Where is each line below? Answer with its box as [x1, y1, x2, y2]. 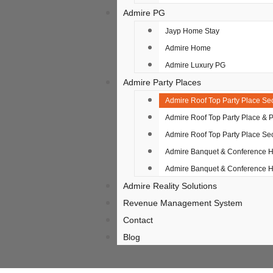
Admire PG [123, 8, 165, 18]
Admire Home [165, 44, 211, 52]
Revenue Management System [123, 198, 243, 208]
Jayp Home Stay [165, 27, 219, 35]
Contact [123, 215, 153, 225]
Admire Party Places [123, 77, 201, 87]
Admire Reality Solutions [123, 181, 217, 191]
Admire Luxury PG [165, 61, 225, 69]
